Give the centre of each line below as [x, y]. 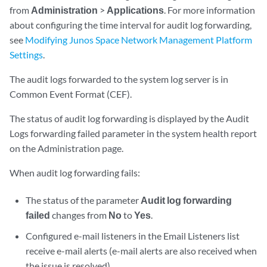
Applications [135, 10]
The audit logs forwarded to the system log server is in [119, 79]
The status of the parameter [83, 200]
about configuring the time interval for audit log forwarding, [131, 25]
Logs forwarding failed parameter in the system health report [133, 133]
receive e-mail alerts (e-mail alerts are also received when [142, 251]
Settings [26, 55]
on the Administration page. [66, 148]
